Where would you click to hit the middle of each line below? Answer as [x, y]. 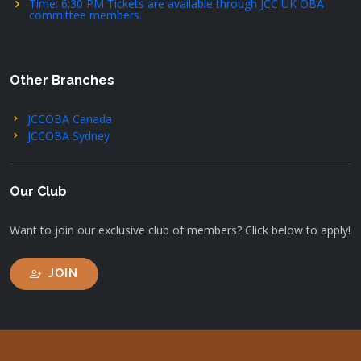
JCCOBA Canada [70, 118]
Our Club [38, 191]
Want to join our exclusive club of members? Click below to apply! [180, 230]
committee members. [85, 15]
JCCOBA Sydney [68, 135]
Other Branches [62, 80]
